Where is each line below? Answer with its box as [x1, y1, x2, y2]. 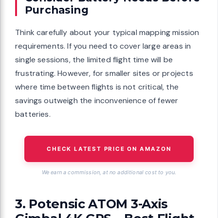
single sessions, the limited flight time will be [15, 54, 173, 65]
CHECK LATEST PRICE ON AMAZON [47, 145, 171, 152]
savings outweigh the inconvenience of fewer [15, 95, 179, 106]
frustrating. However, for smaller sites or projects [15, 68, 193, 78]
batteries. [15, 109, 51, 119]
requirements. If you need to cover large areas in [15, 40, 191, 51]
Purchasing [25, 3, 89, 16]
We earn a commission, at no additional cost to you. [41, 168, 177, 176]
